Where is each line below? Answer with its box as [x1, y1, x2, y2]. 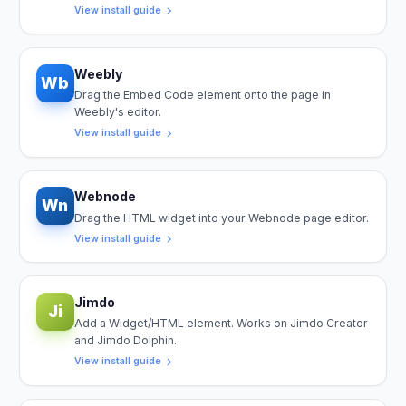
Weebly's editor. [73, 105, 161, 120]
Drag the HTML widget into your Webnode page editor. [73, 210, 369, 225]
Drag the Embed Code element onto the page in [73, 88, 331, 102]
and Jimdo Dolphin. [73, 333, 177, 348]
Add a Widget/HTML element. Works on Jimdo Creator [73, 316, 368, 331]
